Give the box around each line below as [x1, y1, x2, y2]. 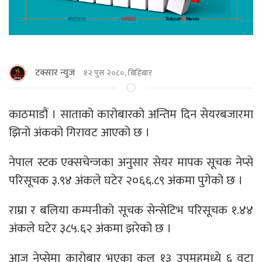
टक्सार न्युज [35, 64, 75, 81]
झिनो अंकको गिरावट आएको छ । [9, 122, 150, 143]
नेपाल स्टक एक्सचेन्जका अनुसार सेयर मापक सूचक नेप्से [9, 151, 253, 173]
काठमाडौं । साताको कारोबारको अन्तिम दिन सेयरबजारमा [9, 104, 253, 125]
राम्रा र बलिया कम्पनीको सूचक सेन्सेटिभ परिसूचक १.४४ [9, 199, 253, 220]
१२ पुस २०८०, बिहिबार [84, 66, 152, 80]
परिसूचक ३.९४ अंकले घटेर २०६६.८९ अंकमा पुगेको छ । [9, 170, 243, 191]
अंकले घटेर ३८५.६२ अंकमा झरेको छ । [9, 218, 171, 239]
